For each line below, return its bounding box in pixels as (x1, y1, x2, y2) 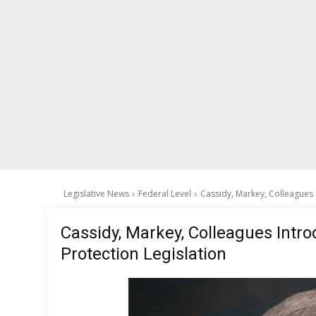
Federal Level (138, 188, 191, 200)
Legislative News (63, 188, 129, 200)
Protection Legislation (61, 244, 231, 264)
